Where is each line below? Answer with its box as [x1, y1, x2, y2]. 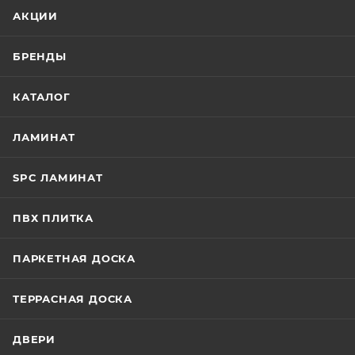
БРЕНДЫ [13, 50, 67, 63]
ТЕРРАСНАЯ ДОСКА [13, 292, 132, 305]
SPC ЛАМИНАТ [13, 171, 103, 184]
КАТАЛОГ [13, 90, 71, 103]
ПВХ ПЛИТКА [13, 212, 94, 224]
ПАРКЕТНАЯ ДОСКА [13, 252, 136, 265]
